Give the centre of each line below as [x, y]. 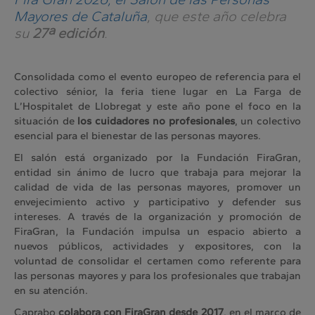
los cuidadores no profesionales [156, 121]
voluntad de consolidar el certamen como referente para [157, 261]
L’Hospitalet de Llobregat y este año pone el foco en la [157, 107]
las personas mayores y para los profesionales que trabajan [157, 276]
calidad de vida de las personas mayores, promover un [157, 187]
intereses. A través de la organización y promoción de [157, 217]
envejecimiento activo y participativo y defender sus [157, 202]
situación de [46, 121]
